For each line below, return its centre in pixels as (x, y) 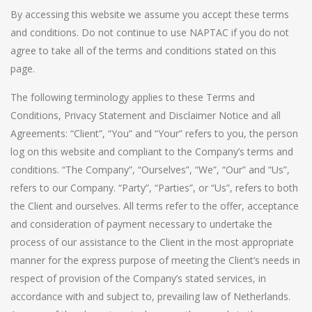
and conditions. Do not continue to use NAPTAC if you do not (150, 32)
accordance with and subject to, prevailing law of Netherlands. (150, 296)
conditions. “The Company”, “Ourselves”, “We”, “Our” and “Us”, (150, 169)
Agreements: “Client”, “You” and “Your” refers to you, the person (154, 133)
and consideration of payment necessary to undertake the (141, 224)
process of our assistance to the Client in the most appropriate (152, 242)
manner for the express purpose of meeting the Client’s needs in (155, 260)
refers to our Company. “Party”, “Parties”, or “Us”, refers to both (154, 187)
